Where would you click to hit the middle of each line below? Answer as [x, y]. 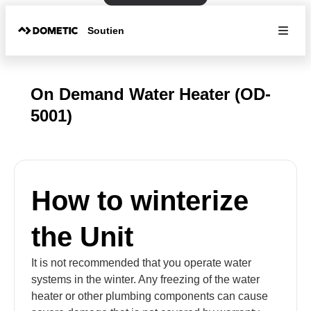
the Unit [82, 237]
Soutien [106, 30]
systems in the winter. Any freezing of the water [145, 279]
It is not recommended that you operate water [141, 263]
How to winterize [140, 201]
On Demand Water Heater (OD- [151, 94]
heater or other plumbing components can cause [150, 296]
